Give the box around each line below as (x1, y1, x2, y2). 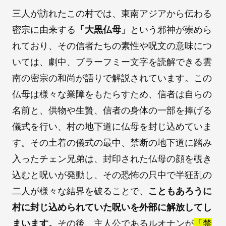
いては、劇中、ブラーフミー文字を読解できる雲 (12, 56, 212, 68)
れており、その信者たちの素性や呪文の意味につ (12, 40, 212, 51)
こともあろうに (148, 186, 212, 197)
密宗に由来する (12, 24, 76, 35)
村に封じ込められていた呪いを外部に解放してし (12, 202, 212, 213)
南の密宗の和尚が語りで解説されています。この (12, 73, 212, 84)
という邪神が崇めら (130, 24, 212, 35)
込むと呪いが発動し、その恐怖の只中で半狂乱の (12, 169, 212, 181)
